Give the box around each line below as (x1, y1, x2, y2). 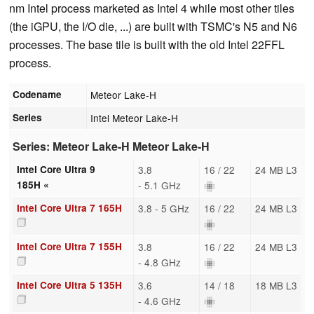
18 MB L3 (254, 278, 297, 292)
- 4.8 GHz (137, 254, 181, 269)
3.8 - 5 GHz (137, 200, 189, 215)
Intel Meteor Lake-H (90, 110, 179, 125)
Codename (13, 87, 62, 101)
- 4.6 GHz (137, 293, 181, 308)
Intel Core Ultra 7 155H (16, 239, 122, 253)
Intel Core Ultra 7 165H (16, 200, 122, 214)
